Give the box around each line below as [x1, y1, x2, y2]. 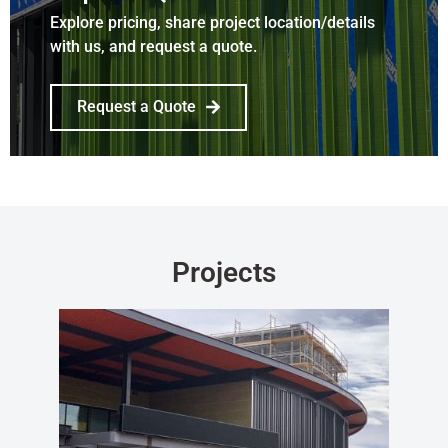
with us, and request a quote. [50, 37, 257, 57]
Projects [172, 256, 276, 290]
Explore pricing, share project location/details [50, 13, 375, 33]
